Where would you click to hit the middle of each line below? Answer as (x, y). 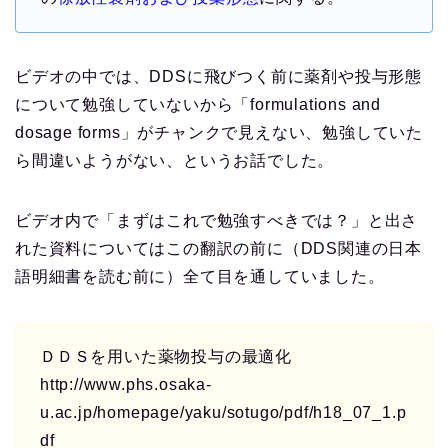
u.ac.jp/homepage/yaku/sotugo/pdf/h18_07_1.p (223, 413)
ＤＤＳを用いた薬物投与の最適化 (166, 357)
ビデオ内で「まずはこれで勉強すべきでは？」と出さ (217, 221)
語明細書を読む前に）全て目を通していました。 (200, 277)
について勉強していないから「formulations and (198, 105)
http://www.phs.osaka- (126, 385)
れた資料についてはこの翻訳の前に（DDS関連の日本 (218, 249)
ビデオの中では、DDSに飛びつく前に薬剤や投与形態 (218, 77)
